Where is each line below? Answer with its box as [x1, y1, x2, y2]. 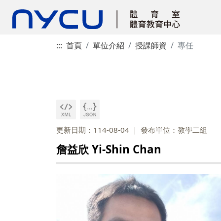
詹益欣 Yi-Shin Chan [56, 142, 161, 157]
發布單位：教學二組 [141, 125, 207, 135]
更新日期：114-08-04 [56, 125, 129, 135]
